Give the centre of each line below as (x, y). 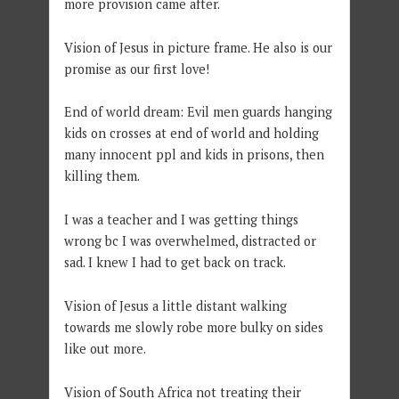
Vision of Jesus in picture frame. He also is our (198, 47)
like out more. (105, 349)
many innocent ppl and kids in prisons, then (194, 155)
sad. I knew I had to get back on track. (175, 263)
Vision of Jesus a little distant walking (175, 306)
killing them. (102, 176)
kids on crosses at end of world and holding (191, 134)
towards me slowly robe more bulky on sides (193, 328)
